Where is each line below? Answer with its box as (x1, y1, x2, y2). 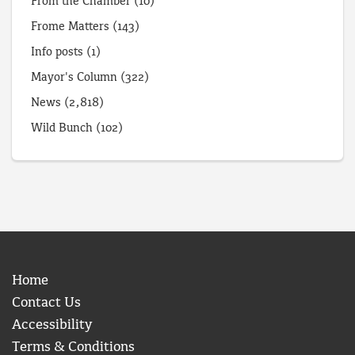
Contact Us (12, 295, 81, 311)
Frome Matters (31, 20, 109, 33)
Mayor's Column (31, 71, 117, 84)
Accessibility (12, 317, 92, 333)
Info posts (31, 45, 83, 59)
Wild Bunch (31, 121, 93, 135)
